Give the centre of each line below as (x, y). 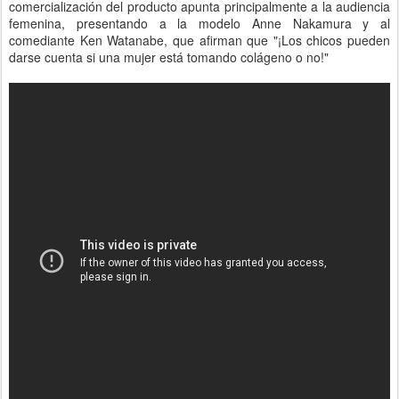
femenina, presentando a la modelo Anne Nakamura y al (199, 23)
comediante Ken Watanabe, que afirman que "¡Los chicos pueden (199, 40)
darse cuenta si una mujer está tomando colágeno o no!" (169, 57)
